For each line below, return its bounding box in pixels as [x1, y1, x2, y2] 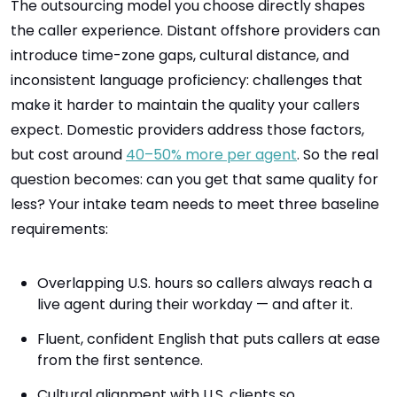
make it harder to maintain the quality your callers [11, 95, 360, 115]
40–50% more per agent [126, 144, 297, 165]
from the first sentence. [37, 350, 203, 370]
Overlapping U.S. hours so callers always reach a [37, 273, 372, 293]
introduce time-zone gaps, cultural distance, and [11, 45, 349, 66]
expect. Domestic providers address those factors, [11, 120, 364, 140]
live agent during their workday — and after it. [37, 294, 353, 315]
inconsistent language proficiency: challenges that [11, 70, 362, 90]
